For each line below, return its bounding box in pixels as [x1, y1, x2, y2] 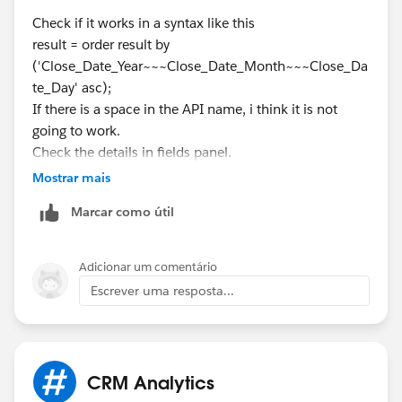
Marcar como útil [71, 203, 174, 220]
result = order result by [32, 35, 170, 53]
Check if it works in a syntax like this [32, 13, 258, 31]
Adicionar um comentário [79, 258, 217, 275]
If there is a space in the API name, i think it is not [32, 100, 337, 118]
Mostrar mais [32, 169, 110, 186]
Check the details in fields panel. [32, 143, 232, 161]
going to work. [32, 121, 120, 139]
